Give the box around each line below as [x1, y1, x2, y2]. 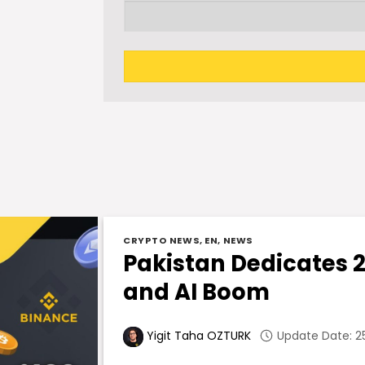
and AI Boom [123, 276, 270, 309]
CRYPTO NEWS [123, 233, 200, 247]
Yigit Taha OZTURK [143, 328, 251, 345]
